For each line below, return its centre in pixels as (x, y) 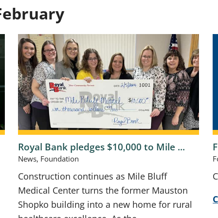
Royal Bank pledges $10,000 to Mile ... (102, 147)
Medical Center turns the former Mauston (103, 191)
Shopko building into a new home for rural (105, 205)
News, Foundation (49, 159)
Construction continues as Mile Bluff (93, 176)
